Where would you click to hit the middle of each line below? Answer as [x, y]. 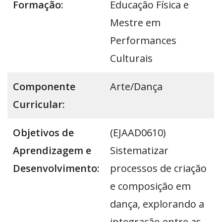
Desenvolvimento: [56, 168]
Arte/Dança [136, 87]
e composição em [150, 186]
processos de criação [158, 168]
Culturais [131, 58]
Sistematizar [139, 151]
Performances [143, 41]
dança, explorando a [157, 204]
